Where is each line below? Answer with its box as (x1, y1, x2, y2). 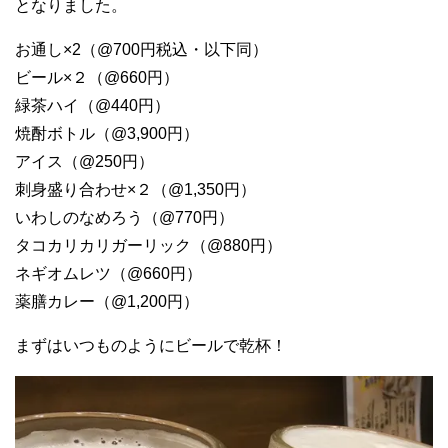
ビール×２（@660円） (15, 68, 179, 86)
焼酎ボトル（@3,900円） (15, 124, 199, 142)
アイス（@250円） (15, 152, 154, 170)
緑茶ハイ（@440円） (15, 96, 170, 114)
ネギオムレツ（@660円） (15, 264, 202, 282)
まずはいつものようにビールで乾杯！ (15, 336, 287, 354)
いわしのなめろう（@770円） (15, 208, 234, 226)
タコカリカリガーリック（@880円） (15, 236, 282, 254)
